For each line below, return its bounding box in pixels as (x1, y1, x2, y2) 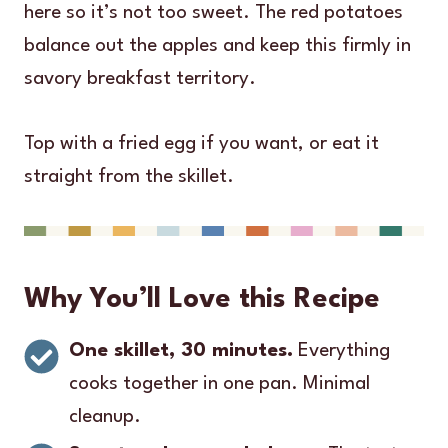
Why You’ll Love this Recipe (24, 285, 380, 314)
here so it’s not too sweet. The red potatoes (24, 2, 403, 23)
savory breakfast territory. (24, 68, 256, 89)
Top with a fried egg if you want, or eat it (24, 133, 379, 154)
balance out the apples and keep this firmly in (24, 35, 411, 56)
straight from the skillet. (24, 166, 234, 187)
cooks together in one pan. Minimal (69, 373, 370, 394)
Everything (293, 340, 390, 361)
